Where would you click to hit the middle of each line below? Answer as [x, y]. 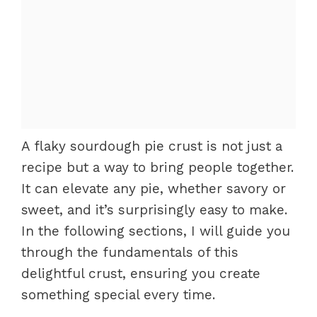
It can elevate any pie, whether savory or [154, 189]
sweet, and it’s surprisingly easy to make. [154, 210]
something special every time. [118, 295]
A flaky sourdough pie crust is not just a [152, 146]
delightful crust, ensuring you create [141, 273]
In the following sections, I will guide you [156, 231]
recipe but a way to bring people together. [157, 167]
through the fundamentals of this [130, 252]
